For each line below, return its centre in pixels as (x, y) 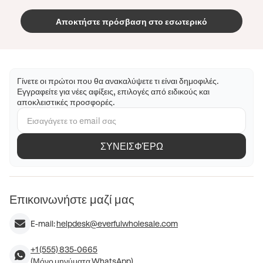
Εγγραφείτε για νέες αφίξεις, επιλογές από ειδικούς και (113, 92)
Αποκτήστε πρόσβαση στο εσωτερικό (131, 21)
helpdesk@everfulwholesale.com (117, 224)
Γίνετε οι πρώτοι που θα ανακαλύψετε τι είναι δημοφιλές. (118, 81)
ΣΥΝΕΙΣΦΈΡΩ (131, 146)
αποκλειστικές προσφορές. (66, 102)
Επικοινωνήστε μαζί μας (72, 200)
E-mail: (43, 224)
